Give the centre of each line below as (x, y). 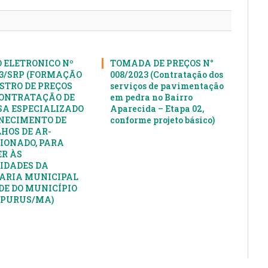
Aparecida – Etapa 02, (157, 108)
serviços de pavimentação (167, 86)
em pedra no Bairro (152, 97)
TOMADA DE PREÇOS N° (162, 63)
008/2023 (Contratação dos (167, 74)
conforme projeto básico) (163, 120)
